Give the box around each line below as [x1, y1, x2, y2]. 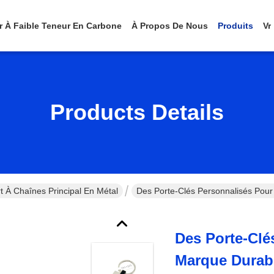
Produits [218, 21, 253, 31]
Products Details [50, 100, 224, 125]
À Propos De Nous [131, 21, 208, 31]
